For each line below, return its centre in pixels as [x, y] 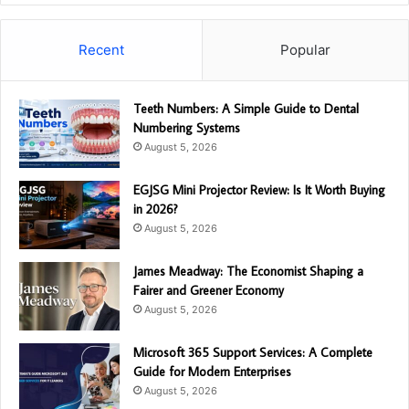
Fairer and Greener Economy [209, 290]
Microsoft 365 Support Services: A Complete [253, 352]
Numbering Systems [187, 127]
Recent [101, 49]
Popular [305, 49]
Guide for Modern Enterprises [212, 371]
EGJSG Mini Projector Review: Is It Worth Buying [259, 189]
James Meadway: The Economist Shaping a [248, 271]
